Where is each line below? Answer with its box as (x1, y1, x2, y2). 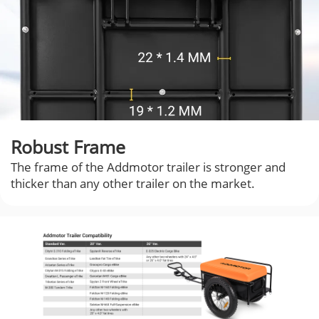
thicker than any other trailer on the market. (11, 175, 255, 192)
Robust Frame (11, 135, 125, 159)
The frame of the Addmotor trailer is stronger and (11, 159, 286, 176)
